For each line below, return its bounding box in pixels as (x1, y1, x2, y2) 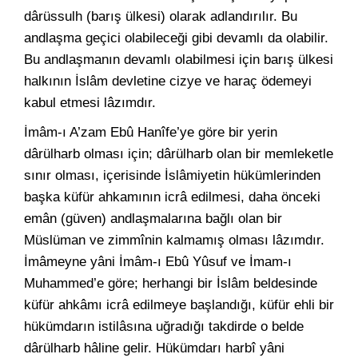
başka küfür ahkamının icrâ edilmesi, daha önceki (24, 189, 320, 205)
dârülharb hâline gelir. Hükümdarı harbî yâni (24, 340, 284, 356)
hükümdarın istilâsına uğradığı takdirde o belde (24, 319, 304, 334)
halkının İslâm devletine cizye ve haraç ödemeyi (24, 74, 312, 89)
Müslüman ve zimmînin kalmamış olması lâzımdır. (24, 233, 324, 248)
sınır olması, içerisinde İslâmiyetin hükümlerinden (24, 168, 320, 183)
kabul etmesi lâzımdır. (24, 95, 156, 110)
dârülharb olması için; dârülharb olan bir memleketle (24, 146, 333, 161)
